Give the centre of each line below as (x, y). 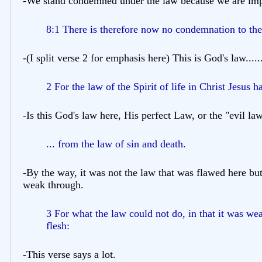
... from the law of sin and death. (116, 144)
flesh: (58, 225)
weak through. (53, 185)
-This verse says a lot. (69, 254)
